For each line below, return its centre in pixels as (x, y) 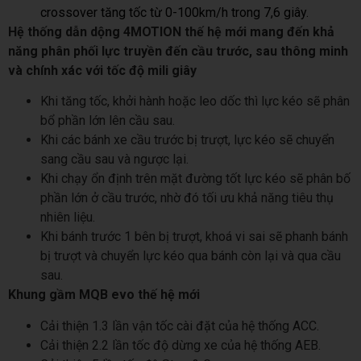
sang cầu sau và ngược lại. (114, 160)
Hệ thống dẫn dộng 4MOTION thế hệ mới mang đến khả (171, 31)
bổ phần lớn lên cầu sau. (108, 121)
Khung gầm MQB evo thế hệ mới (104, 295)
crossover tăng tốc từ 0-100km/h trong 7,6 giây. (174, 12)
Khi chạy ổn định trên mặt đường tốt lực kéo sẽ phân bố (195, 179)
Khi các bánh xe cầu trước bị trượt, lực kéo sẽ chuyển (187, 140)
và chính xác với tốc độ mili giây (102, 70)
